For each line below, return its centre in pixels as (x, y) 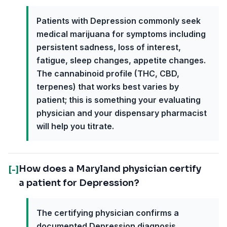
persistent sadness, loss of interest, (109, 47)
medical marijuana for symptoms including (121, 34)
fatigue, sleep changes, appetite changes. (121, 60)
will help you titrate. (75, 126)
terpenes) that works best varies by (108, 87)
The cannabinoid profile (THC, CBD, (108, 73)
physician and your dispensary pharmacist (122, 113)
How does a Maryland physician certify (110, 169)
